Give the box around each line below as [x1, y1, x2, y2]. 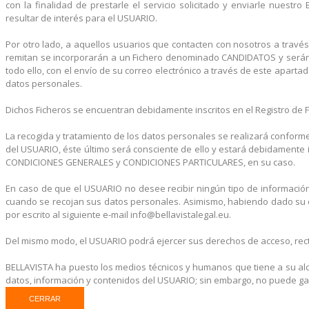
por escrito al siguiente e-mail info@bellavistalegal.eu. [6, 208, 231, 221]
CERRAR [29, 294, 61, 303]
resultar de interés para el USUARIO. [6, 11, 157, 24]
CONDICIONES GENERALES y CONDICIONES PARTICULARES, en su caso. [6, 155, 295, 168]
